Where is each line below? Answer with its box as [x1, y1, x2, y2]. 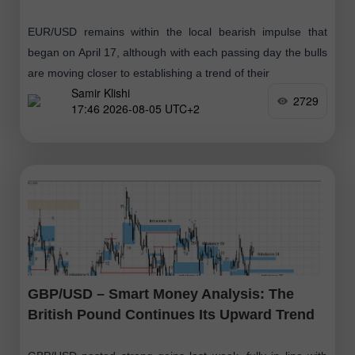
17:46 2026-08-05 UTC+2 [71, 101, 200, 117]
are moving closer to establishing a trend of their [28, 66, 269, 79]
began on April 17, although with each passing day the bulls [28, 45, 327, 59]
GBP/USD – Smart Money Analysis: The [28, 285, 294, 302]
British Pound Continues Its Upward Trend [28, 306, 315, 323]
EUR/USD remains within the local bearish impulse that [28, 25, 327, 38]
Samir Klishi [71, 85, 130, 101]
